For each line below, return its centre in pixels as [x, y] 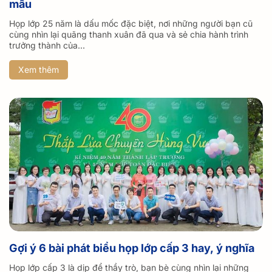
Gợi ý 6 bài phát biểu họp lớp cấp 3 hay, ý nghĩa [132, 248]
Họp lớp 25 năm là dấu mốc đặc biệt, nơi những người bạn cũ [131, 24]
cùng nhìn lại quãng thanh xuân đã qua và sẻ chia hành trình [129, 35]
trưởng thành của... [47, 46]
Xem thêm [39, 70]
